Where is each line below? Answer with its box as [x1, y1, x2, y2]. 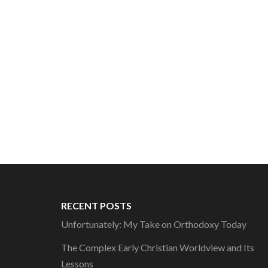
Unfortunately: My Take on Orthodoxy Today [61, 218, 246, 230]
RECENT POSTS [61, 200, 132, 211]
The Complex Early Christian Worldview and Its [61, 242, 254, 253]
